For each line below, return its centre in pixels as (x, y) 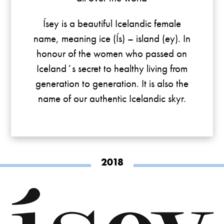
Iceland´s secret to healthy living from (112, 68)
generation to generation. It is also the (112, 83)
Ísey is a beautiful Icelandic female (112, 23)
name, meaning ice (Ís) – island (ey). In (112, 38)
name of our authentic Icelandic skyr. (112, 98)
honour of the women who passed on (112, 53)
